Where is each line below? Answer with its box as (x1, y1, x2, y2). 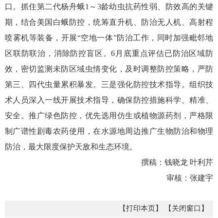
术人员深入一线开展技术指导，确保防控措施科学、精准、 (5, 96, 213, 104)
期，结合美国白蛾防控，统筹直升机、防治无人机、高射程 (5, 18, 213, 26)
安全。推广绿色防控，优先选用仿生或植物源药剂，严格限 (5, 111, 213, 120)
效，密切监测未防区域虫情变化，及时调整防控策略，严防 (5, 65, 213, 73)
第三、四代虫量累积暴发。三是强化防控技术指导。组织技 (5, 80, 213, 89)
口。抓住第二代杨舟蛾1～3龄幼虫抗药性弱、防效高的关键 (5, 2, 213, 11)
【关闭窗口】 (164, 204, 208, 212)
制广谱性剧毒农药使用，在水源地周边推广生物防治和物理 (5, 127, 213, 135)
